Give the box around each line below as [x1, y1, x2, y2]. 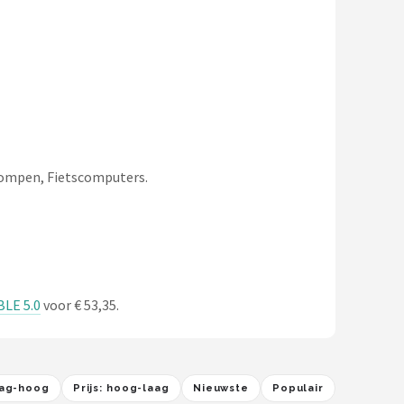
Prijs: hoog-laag [72, 382, 170, 394]
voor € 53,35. [41, 296, 119, 314]
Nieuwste [192, 382, 249, 394]
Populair [271, 382, 324, 394]
